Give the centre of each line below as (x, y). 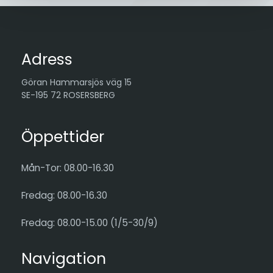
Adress (47, 59)
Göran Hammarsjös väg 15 (76, 82)
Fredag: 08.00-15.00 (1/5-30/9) (90, 223)
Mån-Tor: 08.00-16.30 (68, 168)
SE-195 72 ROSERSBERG (68, 95)
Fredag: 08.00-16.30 (64, 196)
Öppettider (63, 136)
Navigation (64, 258)
